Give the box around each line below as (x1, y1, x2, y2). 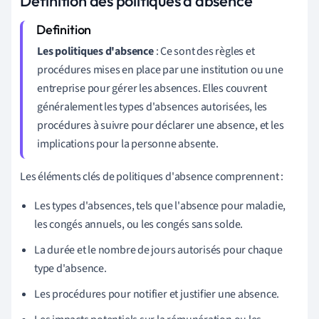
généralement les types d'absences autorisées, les (37, 98, 268, 115)
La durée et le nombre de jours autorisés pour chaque (34, 241, 283, 258)
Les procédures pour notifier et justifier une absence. (34, 286, 280, 302)
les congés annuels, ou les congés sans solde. (34, 216, 244, 232)
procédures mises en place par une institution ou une (37, 61, 283, 78)
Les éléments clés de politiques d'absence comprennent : (20, 168, 283, 184)
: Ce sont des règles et (153, 43, 255, 59)
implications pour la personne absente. (37, 135, 219, 152)
